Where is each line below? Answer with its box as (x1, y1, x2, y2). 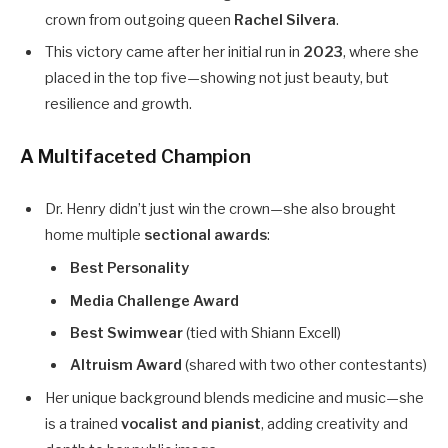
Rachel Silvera (234, 10, 336, 29)
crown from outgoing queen (45, 10, 234, 29)
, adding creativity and (261, 415, 408, 434)
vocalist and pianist (121, 415, 261, 434)
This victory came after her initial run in (45, 43, 303, 62)
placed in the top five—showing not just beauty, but (45, 69, 389, 88)
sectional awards (144, 226, 267, 245)
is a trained (45, 415, 121, 434)
